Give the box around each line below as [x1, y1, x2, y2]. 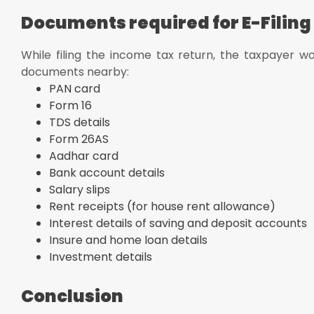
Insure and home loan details [49, 231, 207, 248]
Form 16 [49, 97, 92, 114]
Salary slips [49, 181, 110, 198]
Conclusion [21, 284, 126, 308]
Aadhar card [49, 147, 118, 164]
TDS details [49, 114, 110, 130]
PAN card [49, 80, 100, 97]
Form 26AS [49, 130, 109, 147]
